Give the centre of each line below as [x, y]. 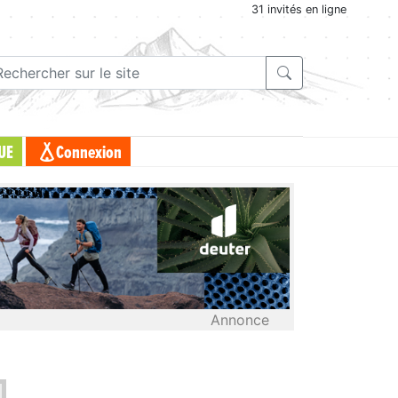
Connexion [89, 153]
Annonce [240, 319]
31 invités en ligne [299, 9]
